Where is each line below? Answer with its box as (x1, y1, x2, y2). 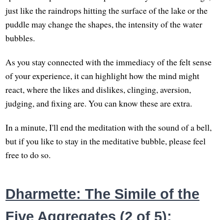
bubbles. (5, 31, 35, 44)
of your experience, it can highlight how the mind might (5, 69, 200, 82)
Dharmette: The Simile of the (5, 186, 200, 202)
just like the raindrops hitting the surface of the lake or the (5, 4, 208, 16)
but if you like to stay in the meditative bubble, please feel (5, 135, 206, 147)
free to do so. (5, 148, 51, 161)
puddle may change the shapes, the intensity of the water (5, 18, 203, 30)
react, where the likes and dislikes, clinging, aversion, (5, 83, 192, 95)
